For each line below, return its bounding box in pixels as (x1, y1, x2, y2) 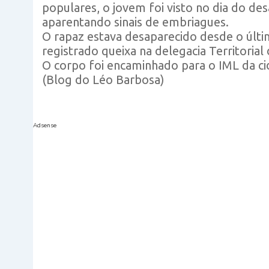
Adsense (32, 121, 56, 130)
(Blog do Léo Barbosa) (41, 73, 165, 86)
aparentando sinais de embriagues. (41, 15, 229, 29)
